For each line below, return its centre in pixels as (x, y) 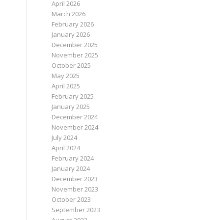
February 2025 (73, 96)
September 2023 (76, 210)
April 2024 (66, 148)
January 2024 (71, 168)
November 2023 (75, 189)
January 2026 (71, 34)
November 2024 (75, 127)
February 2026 (73, 24)
